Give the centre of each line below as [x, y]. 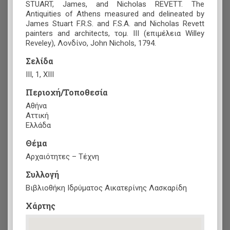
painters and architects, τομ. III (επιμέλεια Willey [115, 33]
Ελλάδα [38, 125]
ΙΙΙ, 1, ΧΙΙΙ [40, 74]
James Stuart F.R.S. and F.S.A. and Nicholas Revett [115, 23]
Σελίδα [40, 61]
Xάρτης [41, 205]
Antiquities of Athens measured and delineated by [115, 14]
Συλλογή [42, 174]
